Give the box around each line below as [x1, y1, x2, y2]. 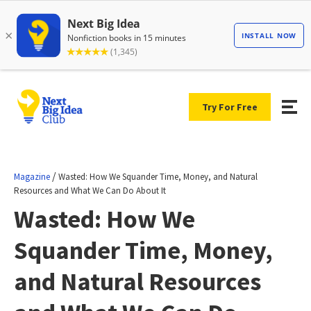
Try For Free [202, 100, 258, 113]
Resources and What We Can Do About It [14, 184, 166, 196]
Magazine [14, 170, 50, 183]
